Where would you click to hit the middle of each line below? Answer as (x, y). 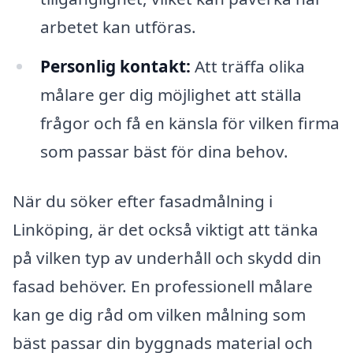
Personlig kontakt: (115, 66)
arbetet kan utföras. (118, 26)
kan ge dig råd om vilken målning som (159, 315)
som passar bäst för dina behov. (164, 151)
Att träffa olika (247, 66)
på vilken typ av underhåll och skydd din (167, 258)
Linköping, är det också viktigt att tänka (165, 230)
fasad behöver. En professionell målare (163, 286)
